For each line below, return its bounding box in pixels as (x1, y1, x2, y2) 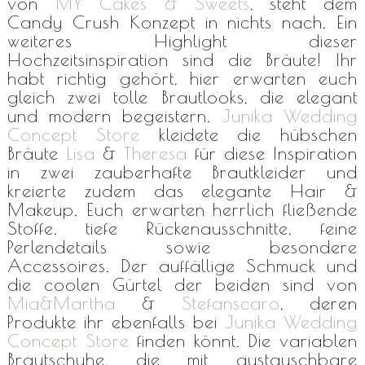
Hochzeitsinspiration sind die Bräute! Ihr (7, 48, 358, 70)
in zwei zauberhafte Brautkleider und (7, 161, 358, 182)
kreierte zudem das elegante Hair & (7, 179, 358, 201)
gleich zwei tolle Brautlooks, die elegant (7, 86, 358, 108)
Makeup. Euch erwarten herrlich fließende (7, 198, 358, 220)
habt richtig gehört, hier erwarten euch (7, 67, 358, 89)
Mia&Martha (7, 292, 116, 314)
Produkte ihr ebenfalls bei (7, 310, 226, 332)
